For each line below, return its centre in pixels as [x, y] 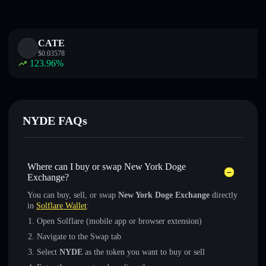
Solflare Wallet [61, 206]
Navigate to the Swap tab [79, 237]
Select [48, 252]
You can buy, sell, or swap [73, 195]
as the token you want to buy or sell [144, 252]
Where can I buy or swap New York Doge [107, 167]
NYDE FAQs [55, 121]
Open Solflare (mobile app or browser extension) [119, 221]
